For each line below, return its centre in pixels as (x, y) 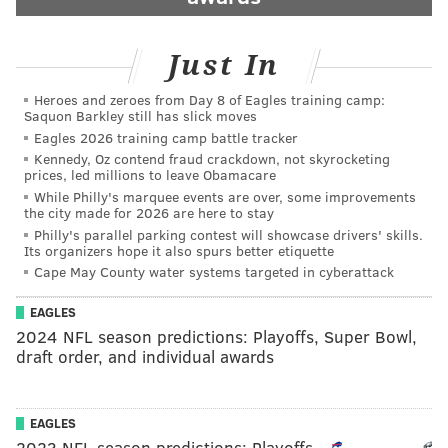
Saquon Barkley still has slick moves (140, 116)
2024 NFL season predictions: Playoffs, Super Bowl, (216, 336)
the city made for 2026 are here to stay (149, 212)
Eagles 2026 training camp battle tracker (166, 137)
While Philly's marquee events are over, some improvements (225, 196)
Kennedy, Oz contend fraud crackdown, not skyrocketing (212, 159)
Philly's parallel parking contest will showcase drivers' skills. (228, 234)
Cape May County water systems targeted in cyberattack (214, 272)
